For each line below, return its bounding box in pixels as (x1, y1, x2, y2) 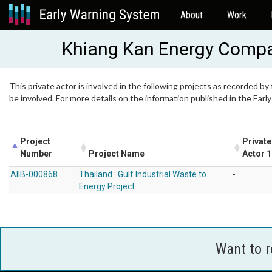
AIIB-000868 (10, 169, 58, 179)
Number (20, 149, 52, 158)
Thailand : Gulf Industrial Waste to (79, 169, 206, 179)
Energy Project (79, 182, 135, 191)
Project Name (89, 149, 144, 158)
